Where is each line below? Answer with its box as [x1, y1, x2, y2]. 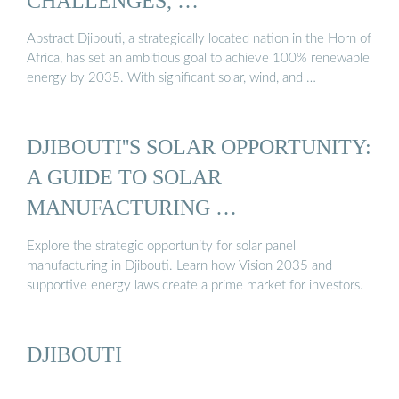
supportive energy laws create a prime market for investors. [27, 278, 363, 292]
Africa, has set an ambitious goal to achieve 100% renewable [27, 52, 370, 66]
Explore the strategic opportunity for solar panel [27, 239, 296, 253]
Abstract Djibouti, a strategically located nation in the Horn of [27, 32, 371, 46]
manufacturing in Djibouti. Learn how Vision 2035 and [27, 258, 332, 273]
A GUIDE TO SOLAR [27, 165, 222, 190]
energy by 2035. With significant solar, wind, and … [27, 71, 316, 85]
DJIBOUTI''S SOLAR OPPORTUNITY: [27, 134, 371, 159]
